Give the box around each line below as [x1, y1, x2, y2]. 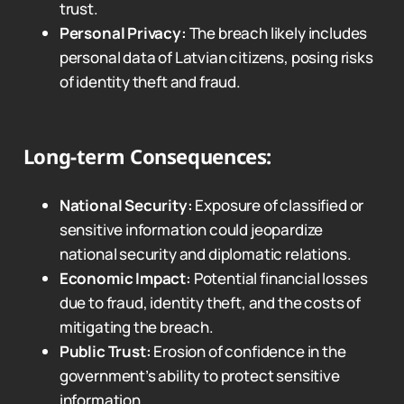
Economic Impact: [59, 267, 191, 289]
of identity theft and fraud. [59, 70, 241, 92]
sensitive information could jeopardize [59, 218, 324, 240]
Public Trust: [59, 340, 151, 362]
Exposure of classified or [192, 194, 364, 216]
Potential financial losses [190, 267, 368, 289]
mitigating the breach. [59, 316, 214, 337]
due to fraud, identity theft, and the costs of [59, 291, 361, 313]
